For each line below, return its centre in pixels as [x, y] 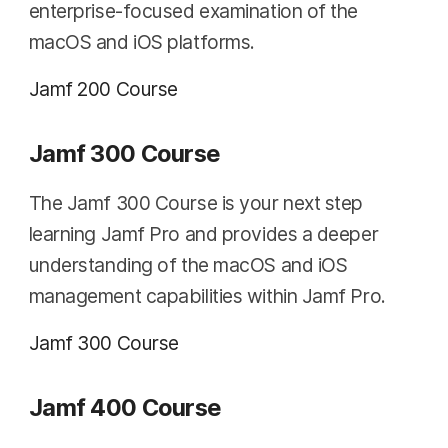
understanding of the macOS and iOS [188, 265]
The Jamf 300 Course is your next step [196, 203]
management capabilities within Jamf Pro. [207, 296]
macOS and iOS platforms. [141, 42]
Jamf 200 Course [103, 89]
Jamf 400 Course [124, 408]
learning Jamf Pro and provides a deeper [203, 234]
